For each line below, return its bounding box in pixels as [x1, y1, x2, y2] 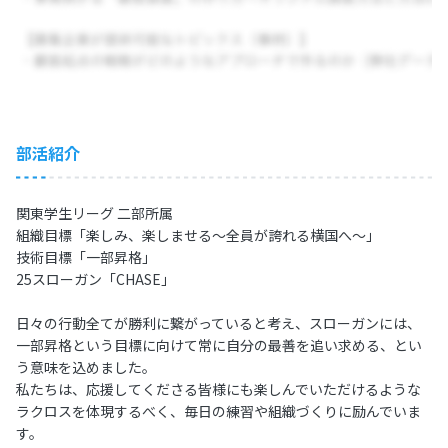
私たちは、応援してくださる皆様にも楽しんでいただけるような [16, 378, 421, 399]
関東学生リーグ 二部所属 [16, 202, 173, 223]
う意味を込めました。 [16, 356, 156, 377]
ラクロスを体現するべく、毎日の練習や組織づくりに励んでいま [16, 400, 421, 421]
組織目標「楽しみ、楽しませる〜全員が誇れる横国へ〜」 [16, 224, 380, 245]
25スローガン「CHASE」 [16, 268, 175, 289]
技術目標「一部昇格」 [16, 246, 156, 267]
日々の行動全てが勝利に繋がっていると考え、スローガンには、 [16, 312, 421, 333]
